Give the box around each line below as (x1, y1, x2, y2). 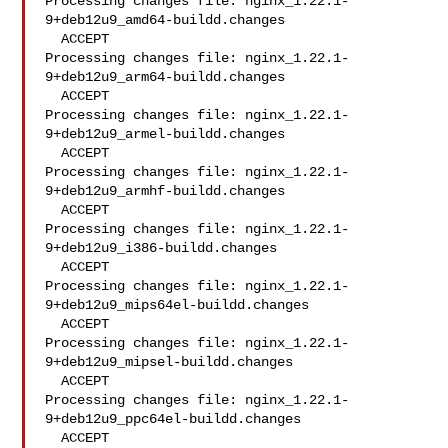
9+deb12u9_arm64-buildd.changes (45, 69, 286, 85)
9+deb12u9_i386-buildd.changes (45, 240, 278, 256)
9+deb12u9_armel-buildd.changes (45, 126, 286, 142)
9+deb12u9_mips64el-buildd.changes (45, 297, 310, 313)
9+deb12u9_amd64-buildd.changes (45, 12, 286, 28)
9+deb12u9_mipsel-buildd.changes (45, 354, 294, 370)
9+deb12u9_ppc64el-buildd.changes (45, 411, 302, 427)
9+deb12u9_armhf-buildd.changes (45, 183, 286, 199)
